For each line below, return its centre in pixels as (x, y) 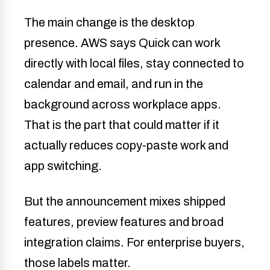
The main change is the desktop (109, 23)
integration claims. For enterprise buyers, (134, 243)
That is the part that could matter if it (122, 125)
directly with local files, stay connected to (134, 64)
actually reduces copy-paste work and (126, 146)
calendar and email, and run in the (114, 84)
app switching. (63, 166)
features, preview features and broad (124, 222)
